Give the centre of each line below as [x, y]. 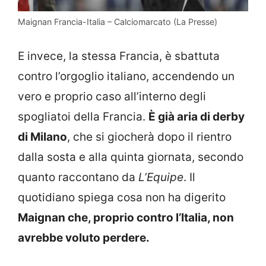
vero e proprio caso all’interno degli [112, 96]
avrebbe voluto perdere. [84, 237]
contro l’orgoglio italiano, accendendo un [126, 76]
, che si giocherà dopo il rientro [149, 137]
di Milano [42, 137]
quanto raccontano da [78, 177]
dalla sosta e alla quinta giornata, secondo [131, 157]
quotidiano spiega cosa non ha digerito [122, 197]
